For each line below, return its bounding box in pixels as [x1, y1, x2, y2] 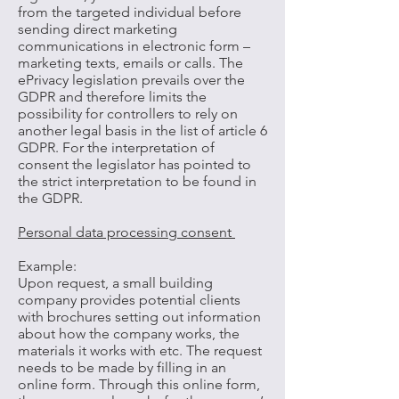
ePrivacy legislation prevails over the [18, 71, 245, 88]
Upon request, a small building [18, 274, 213, 291]
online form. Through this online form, [18, 376, 260, 393]
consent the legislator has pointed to [18, 156, 251, 173]
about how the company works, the [18, 325, 240, 342]
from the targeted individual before [18, 4, 241, 20]
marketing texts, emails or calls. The [18, 54, 243, 71]
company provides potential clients [18, 291, 240, 308]
